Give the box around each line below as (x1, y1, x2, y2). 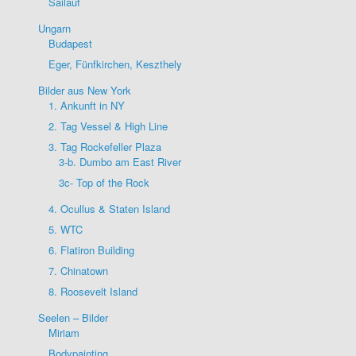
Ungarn (38, 21, 71, 36)
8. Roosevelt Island (48, 284, 137, 299)
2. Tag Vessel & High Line (48, 118, 168, 133)
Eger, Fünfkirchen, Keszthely (48, 56, 182, 72)
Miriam (48, 325, 79, 340)
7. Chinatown (48, 263, 108, 278)
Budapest (48, 36, 92, 51)
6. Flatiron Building (48, 242, 134, 257)
